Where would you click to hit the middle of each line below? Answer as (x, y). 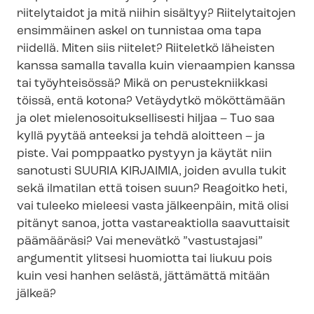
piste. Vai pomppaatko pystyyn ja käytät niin (144, 154)
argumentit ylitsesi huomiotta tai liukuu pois (144, 259)
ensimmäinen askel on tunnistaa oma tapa (139, 31)
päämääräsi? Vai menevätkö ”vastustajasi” (140, 241)
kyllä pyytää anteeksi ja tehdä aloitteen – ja (141, 136)
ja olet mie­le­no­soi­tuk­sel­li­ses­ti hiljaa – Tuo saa (146, 119)
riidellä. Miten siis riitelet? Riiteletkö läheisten (146, 49)
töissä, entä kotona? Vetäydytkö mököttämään (151, 101)
